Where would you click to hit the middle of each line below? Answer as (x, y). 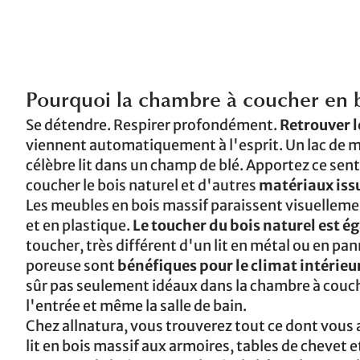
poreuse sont (72, 266)
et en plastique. (79, 225)
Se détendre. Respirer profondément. (153, 125)
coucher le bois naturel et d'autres (142, 185)
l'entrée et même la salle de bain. (136, 306)
